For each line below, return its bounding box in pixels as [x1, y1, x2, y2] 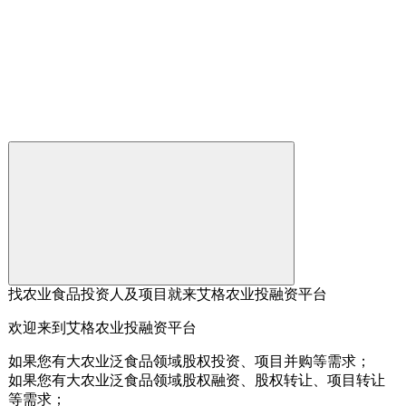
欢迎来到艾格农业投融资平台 [8, 319, 197, 335]
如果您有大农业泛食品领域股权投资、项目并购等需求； [8, 353, 371, 369]
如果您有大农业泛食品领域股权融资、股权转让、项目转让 [8, 372, 385, 388]
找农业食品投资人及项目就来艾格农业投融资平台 [8, 285, 327, 302]
